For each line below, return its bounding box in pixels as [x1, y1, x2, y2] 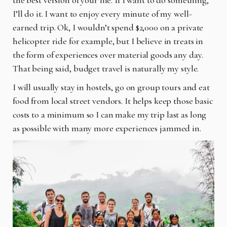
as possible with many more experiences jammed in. [13, 122, 203, 134]
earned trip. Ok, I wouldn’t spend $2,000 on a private [13, 21, 204, 33]
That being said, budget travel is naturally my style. [13, 62, 199, 74]
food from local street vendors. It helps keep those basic [13, 95, 213, 106]
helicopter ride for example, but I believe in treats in [13, 35, 204, 47]
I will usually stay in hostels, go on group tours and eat [13, 81, 210, 93]
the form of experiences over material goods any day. [13, 49, 203, 60]
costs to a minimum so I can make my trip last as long [13, 108, 207, 120]
